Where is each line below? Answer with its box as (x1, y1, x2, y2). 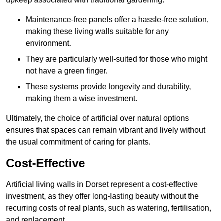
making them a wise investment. (26, 94, 137, 103)
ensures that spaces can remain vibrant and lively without (6, 126, 205, 135)
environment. (26, 39, 71, 48)
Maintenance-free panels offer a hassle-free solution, (26, 15, 209, 24)
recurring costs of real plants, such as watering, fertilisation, (6, 204, 211, 213)
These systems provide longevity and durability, (26, 82, 191, 91)
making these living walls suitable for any (26, 27, 169, 36)
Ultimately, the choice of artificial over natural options (6, 114, 189, 123)
